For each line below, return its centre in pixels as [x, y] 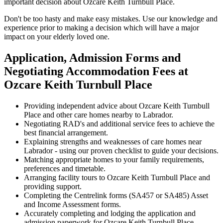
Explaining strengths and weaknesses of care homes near [113, 141]
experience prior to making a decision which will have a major [102, 28]
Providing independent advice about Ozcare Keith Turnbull [117, 106]
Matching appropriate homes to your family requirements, [114, 159]
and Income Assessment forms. [72, 204]
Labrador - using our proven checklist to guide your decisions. [121, 150]
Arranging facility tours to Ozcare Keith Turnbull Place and [117, 177]
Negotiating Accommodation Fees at [96, 71]
